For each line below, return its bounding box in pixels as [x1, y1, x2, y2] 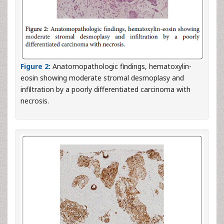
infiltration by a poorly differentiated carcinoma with [20, 84, 190, 94]
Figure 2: [20, 61, 50, 71]
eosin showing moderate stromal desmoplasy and [20, 72, 184, 82]
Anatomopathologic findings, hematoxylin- [50, 61, 191, 71]
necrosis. [20, 95, 49, 105]
